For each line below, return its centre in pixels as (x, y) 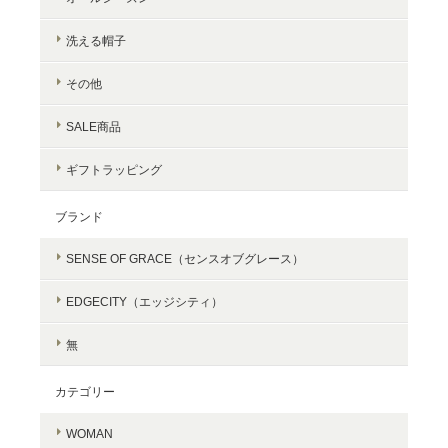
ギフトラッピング (114, 169)
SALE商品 (93, 126)
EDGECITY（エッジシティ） (144, 301)
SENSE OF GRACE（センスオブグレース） (185, 258)
